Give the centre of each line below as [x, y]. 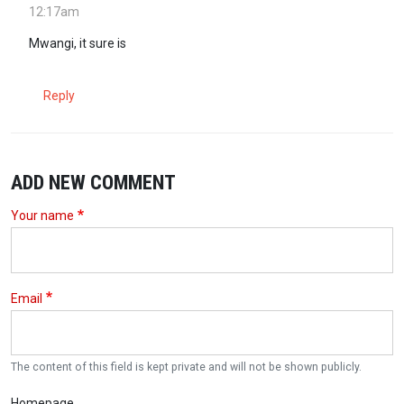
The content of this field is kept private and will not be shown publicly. [186, 367]
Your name [42, 216]
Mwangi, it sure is [78, 43]
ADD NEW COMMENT [93, 183]
